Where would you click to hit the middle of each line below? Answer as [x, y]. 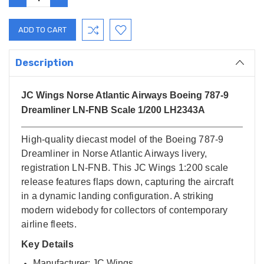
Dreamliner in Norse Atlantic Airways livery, [114, 154]
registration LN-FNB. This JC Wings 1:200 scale [125, 168]
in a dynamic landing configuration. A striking [118, 196]
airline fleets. [49, 225]
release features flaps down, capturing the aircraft [127, 182]
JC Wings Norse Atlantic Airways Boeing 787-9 [125, 95]
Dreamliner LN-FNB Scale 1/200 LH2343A [113, 110]
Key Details [47, 245]
